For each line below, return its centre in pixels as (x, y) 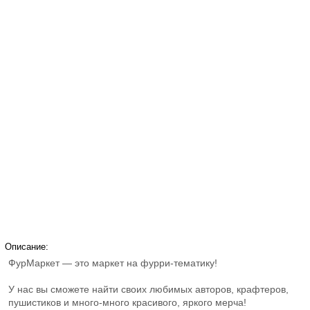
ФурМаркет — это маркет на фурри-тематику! (112, 263)
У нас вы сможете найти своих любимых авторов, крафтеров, (148, 289)
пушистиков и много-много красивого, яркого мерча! (127, 302)
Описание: (26, 247)
